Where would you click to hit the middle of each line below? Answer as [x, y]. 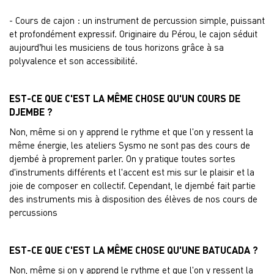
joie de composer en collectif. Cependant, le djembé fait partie [132, 185]
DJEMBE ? [31, 112]
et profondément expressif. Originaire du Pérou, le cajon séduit [133, 34]
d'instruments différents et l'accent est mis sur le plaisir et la [132, 172]
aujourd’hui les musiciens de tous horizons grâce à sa [117, 47]
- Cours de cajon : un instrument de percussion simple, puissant [137, 20]
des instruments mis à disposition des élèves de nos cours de [133, 199]
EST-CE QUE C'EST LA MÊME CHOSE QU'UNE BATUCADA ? [134, 250]
